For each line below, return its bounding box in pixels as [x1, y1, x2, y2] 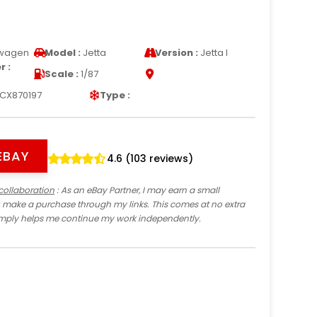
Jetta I [198, 45, 229, 59]
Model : [44, 45, 81, 59]
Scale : [44, 67, 79, 81]
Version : [155, 45, 199, 59]
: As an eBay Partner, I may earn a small [54, 183, 220, 196]
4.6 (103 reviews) [107, 151, 194, 166]
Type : [100, 88, 130, 102]
